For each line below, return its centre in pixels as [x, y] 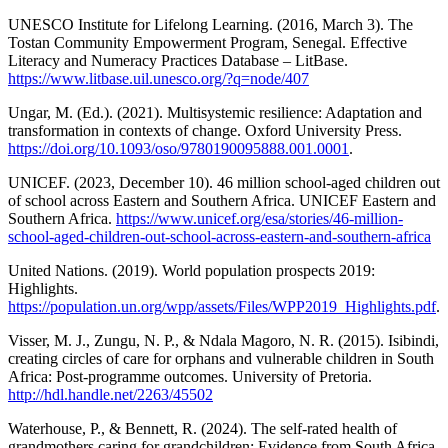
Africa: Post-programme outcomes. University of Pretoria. [190, 376]
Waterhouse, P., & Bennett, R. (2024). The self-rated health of [202, 428]
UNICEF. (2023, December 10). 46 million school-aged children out [224, 182]
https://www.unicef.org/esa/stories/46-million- [259, 218]
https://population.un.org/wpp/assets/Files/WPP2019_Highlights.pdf [222, 306]
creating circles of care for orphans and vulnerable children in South [221, 358]
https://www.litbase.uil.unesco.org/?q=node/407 [158, 78]
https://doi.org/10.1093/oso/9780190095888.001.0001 [178, 148]
